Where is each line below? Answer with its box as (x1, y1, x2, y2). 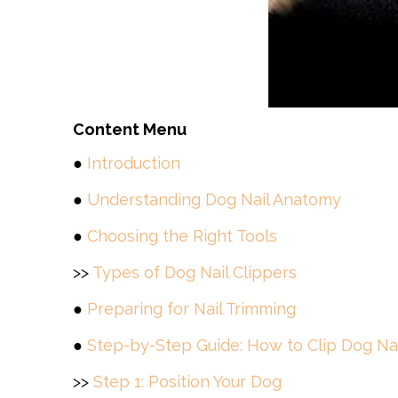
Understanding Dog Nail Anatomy (87, 190, 341, 209)
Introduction (87, 154, 180, 172)
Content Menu (73, 120, 187, 139)
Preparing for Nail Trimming (87, 299, 296, 318)
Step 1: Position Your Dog (93, 372, 282, 391)
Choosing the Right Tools (87, 227, 277, 245)
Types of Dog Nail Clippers (92, 263, 297, 282)
